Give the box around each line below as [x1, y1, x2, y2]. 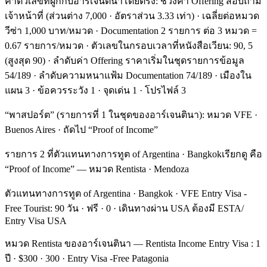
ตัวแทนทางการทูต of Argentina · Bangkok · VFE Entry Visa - [5, 188, 247, 198]
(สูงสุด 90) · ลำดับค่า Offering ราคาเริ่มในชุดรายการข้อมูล [5, 55, 244, 66]
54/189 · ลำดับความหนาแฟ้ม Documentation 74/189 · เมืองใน [5, 70, 252, 80]
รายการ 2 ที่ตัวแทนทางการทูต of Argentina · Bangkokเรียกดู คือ [5, 148, 262, 159]
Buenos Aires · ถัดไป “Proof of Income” [5, 124, 158, 135]
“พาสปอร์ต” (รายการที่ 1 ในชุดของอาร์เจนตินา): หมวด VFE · [5, 109, 257, 120]
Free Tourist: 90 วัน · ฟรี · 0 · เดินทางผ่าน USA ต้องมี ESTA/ [5, 203, 244, 213]
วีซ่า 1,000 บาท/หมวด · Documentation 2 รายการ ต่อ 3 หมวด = [5, 25, 257, 36]
